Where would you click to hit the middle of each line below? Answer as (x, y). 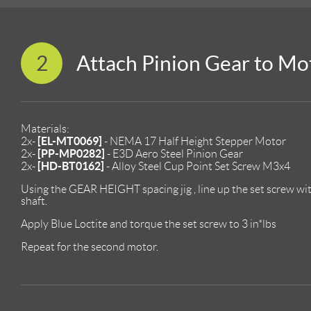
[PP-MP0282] (71, 153)
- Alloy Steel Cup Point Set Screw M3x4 (197, 166)
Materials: (45, 128)
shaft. (34, 201)
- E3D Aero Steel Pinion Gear (174, 153)
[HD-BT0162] (71, 166)
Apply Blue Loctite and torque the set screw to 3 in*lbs (149, 224)
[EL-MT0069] (70, 141)
